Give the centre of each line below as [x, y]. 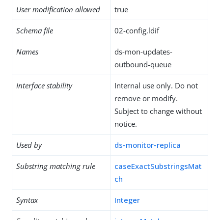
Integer [127, 200]
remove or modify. [146, 98]
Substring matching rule [56, 166]
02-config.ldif [137, 30]
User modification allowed [58, 9]
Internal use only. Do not [156, 85]
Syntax [27, 200]
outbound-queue [143, 64]
